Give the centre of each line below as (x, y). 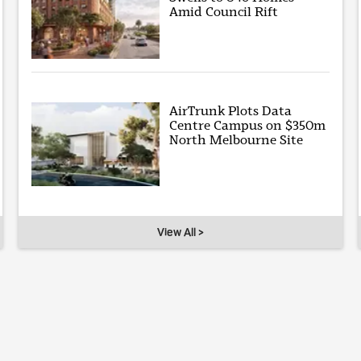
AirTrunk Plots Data (231, 110)
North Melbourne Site (237, 139)
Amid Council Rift (224, 12)
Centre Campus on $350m (248, 125)
